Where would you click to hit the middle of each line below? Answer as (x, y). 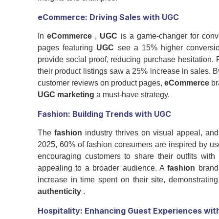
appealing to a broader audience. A (103, 168)
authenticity (59, 192)
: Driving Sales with (123, 17)
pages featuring (67, 48)
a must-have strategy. (132, 95)
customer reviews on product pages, (101, 83)
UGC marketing (66, 95)
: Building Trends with (111, 114)
